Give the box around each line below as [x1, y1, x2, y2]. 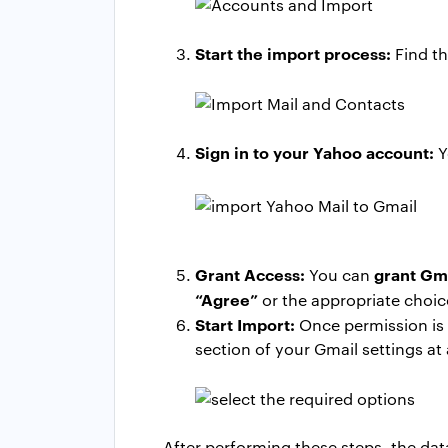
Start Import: [195, 313, 295, 336]
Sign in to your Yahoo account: [195, 141, 434, 164]
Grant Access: [195, 263, 305, 286]
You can [305, 264, 370, 286]
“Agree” [195, 288, 258, 311]
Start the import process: [195, 42, 391, 65]
